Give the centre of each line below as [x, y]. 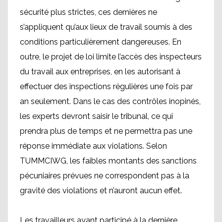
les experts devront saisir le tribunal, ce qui [96, 116]
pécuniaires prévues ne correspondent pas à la [105, 176]
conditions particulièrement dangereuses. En [101, 42]
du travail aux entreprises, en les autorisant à [100, 72]
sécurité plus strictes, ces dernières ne [88, 12]
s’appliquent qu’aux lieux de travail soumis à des [106, 27]
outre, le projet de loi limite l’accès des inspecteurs [111, 57]
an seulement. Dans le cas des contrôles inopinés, [110, 101]
